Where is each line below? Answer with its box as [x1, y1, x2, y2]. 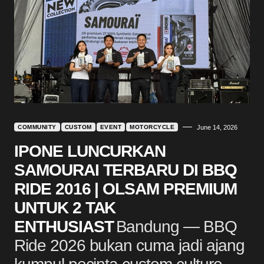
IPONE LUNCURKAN [14, 141, 166, 160]
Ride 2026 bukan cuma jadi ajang [14, 236, 245, 255]
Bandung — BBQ [115, 217, 237, 236]
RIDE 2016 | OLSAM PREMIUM [14, 179, 237, 198]
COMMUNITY [18, 123, 57, 130]
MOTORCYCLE [130, 123, 174, 130]
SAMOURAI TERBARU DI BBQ [14, 160, 237, 179]
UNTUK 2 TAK [14, 198, 116, 217]
